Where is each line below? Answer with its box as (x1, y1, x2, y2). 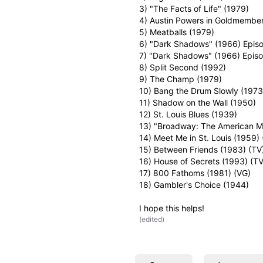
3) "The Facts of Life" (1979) (139, 3, 249, 14)
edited (141, 214, 162, 224)
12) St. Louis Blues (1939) (139, 109, 237, 119)
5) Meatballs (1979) (139, 26, 214, 37)
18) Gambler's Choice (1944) (139, 179, 249, 190)
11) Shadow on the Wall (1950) (139, 97, 256, 107)
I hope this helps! (139, 203, 204, 213)
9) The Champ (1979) (139, 73, 222, 84)
